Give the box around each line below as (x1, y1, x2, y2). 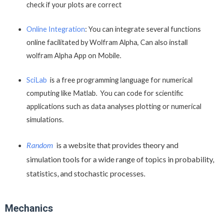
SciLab (26, 76, 47, 85)
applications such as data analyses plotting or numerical (26, 102, 201, 111)
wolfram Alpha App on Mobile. (26, 51, 121, 60)
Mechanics (5, 202, 53, 215)
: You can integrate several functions (85, 25, 201, 34)
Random (26, 140, 53, 150)
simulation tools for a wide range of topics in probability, (26, 154, 214, 164)
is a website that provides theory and (54, 140, 178, 150)
